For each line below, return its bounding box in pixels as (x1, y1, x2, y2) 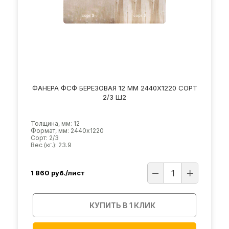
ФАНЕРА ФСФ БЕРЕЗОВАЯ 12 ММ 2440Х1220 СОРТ (32, 83, 197, 92)
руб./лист (51, 169, 85, 177)
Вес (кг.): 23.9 (31, 141, 72, 149)
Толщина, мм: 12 (31, 119, 80, 127)
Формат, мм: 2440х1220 (31, 126, 104, 134)
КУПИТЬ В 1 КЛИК (89, 200, 155, 210)
